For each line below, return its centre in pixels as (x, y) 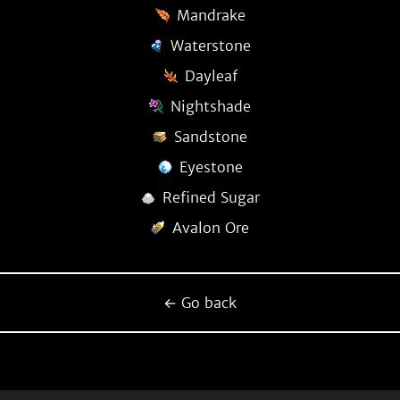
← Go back (200, 303)
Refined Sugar (211, 197)
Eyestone (211, 167)
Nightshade (211, 106)
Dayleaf (211, 76)
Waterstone (211, 46)
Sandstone (211, 137)
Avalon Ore (211, 228)
